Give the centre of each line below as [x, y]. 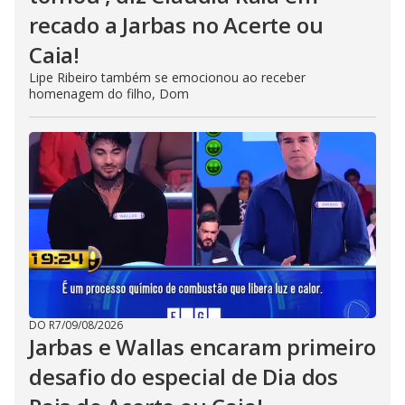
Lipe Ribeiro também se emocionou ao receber [167, 77]
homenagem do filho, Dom [109, 94]
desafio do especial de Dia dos [184, 377]
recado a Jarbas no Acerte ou [176, 25]
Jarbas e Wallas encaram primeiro [202, 347]
